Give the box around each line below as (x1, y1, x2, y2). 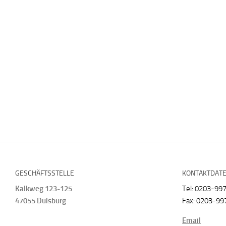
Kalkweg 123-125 (15, 184, 72, 193)
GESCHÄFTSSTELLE (15, 169, 74, 178)
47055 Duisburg (15, 196, 66, 205)
